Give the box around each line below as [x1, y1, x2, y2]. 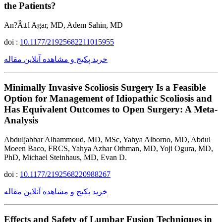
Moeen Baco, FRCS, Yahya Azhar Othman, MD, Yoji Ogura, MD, [4, 144, 213, 153]
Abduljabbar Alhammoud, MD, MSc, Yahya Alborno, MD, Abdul [4, 135, 211, 144]
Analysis [4, 114, 38, 125]
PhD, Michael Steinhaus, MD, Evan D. [4, 153, 127, 162]
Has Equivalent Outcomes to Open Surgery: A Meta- [4, 104, 218, 114]
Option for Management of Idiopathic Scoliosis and [4, 93, 212, 104]
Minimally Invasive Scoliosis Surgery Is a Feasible [4, 82, 206, 93]
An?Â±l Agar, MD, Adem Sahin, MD [4, 21, 123, 30]
